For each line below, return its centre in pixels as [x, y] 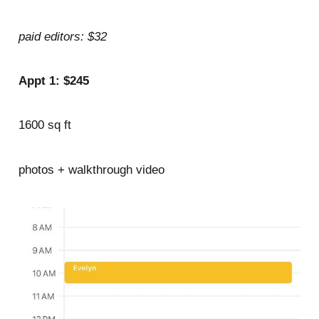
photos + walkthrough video [91, 169]
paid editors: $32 [62, 36]
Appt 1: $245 [53, 80]
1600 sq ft [45, 125]
